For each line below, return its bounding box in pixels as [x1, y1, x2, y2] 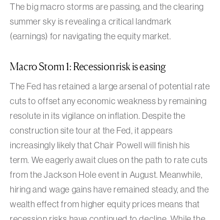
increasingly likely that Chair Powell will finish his [10, 140, 190, 150]
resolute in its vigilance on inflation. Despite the [10, 110, 186, 121]
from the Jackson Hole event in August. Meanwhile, [10, 169, 203, 180]
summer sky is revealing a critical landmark [10, 16, 172, 27]
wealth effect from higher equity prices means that [10, 199, 200, 209]
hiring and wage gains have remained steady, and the [10, 184, 209, 194]
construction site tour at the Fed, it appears [10, 125, 173, 136]
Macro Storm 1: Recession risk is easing [10, 60, 166, 73]
